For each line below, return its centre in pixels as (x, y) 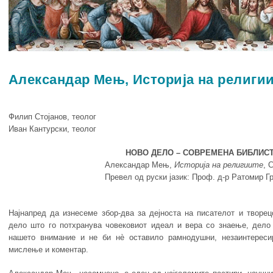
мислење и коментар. (48, 250)
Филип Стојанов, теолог (52, 117)
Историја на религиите (218, 165)
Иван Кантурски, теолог (52, 129)
